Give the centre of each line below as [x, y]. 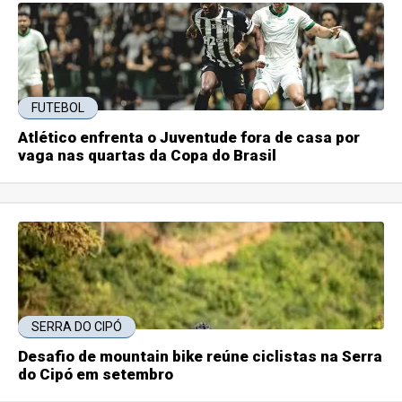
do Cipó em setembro [96, 374]
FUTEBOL [58, 107]
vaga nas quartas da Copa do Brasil [148, 155]
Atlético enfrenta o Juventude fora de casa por [189, 137]
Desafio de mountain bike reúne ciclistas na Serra [201, 356]
